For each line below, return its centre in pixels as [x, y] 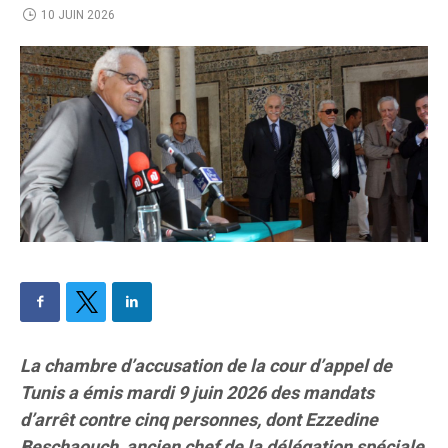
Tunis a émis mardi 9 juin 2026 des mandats [197, 394]
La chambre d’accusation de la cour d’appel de [206, 367]
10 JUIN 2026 [77, 14]
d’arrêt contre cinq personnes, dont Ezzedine [199, 421]
